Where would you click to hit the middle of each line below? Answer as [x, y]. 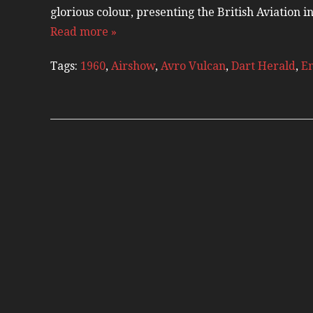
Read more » [83, 31]
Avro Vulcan [193, 66]
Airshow [133, 66]
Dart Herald [263, 66]
